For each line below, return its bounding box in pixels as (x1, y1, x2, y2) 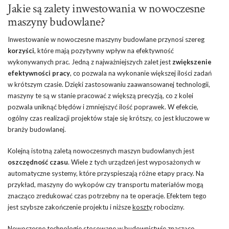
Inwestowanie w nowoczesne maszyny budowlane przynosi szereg (8, 35, 204, 43)
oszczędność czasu (8, 157, 68, 166)
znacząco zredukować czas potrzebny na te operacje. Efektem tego (8, 191, 207, 200)
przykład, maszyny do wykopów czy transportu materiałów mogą (8, 180, 203, 189)
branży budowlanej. (8, 125, 66, 133)
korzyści (8, 46, 34, 55)
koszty (132, 202, 152, 211)
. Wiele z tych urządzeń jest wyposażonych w (68, 157, 200, 166)
